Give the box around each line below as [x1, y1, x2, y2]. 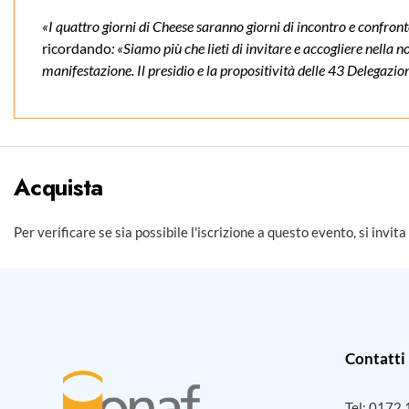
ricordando [42, 38, 111, 57]
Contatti [344, 349, 405, 369]
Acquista [14, 170, 103, 204]
